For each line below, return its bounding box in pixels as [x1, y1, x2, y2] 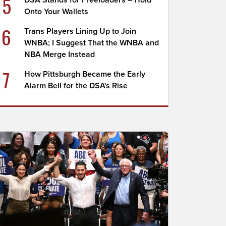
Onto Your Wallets [24, 7, 89, 17]
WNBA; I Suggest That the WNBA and [24, 38, 159, 48]
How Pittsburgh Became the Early [24, 69, 146, 79]
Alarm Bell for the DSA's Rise [24, 81, 128, 91]
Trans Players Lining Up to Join [24, 26, 137, 36]
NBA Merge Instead [24, 49, 95, 60]
